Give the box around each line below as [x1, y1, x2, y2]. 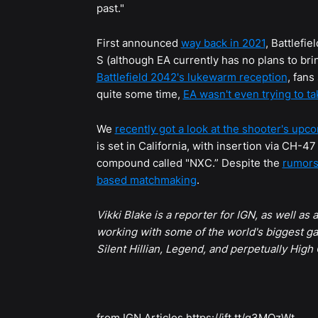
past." [96, 1, 124, 16]
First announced [96, 36, 181, 50]
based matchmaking [96, 173, 197, 187]
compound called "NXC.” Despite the [96, 156, 283, 170]
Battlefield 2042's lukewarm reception [96, 70, 287, 84]
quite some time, [96, 87, 183, 102]
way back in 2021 [180, 36, 265, 50]
